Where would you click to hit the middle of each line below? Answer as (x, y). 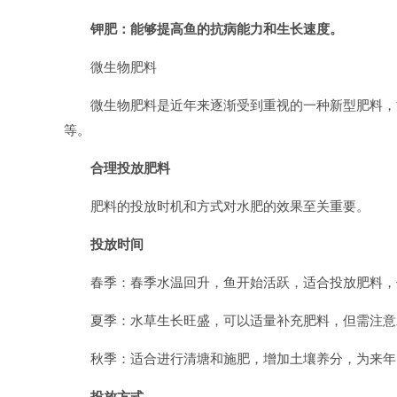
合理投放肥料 (130, 168)
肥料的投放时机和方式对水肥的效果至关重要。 (230, 206)
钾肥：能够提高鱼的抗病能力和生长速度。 (217, 29)
